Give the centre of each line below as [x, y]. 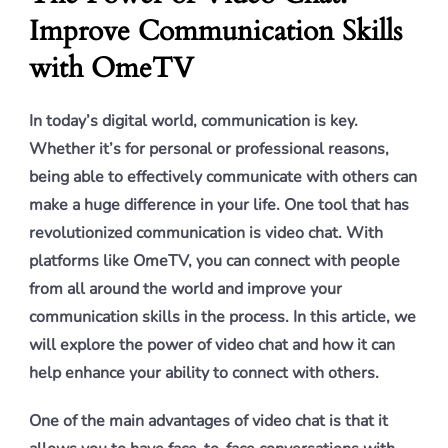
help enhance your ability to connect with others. [204, 373]
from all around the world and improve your [185, 289]
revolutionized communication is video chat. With [206, 233]
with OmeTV [111, 68]
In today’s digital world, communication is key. [193, 121]
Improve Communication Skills [215, 31]
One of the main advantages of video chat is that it [208, 421]
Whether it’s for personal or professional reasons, [209, 149]
